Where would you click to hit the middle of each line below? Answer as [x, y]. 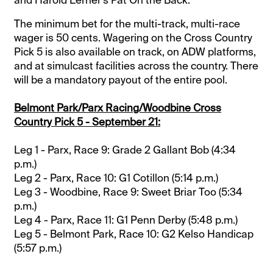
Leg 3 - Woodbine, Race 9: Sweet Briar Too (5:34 [129, 192]
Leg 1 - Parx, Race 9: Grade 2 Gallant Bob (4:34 [125, 150]
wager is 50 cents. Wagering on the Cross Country [133, 37]
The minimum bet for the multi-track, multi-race [127, 23]
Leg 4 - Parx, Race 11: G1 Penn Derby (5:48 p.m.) [126, 220]
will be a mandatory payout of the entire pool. [121, 80]
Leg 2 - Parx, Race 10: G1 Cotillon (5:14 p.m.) [116, 178]
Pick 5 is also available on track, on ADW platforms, [135, 51]
